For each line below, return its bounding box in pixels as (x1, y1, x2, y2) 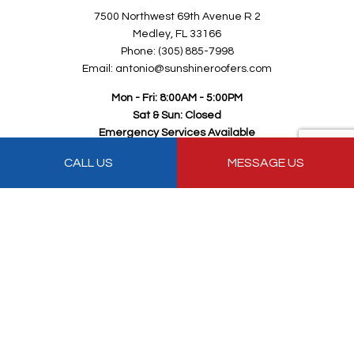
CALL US (64, 156, 113, 169)
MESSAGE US (227, 156, 304, 169)
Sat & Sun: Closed (133, 110, 221, 122)
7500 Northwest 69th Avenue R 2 (93, 11, 261, 23)
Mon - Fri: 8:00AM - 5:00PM (111, 92, 243, 104)
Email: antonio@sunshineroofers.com (82, 63, 272, 75)
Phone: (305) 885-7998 (120, 46, 234, 58)
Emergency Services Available (99, 127, 255, 139)
